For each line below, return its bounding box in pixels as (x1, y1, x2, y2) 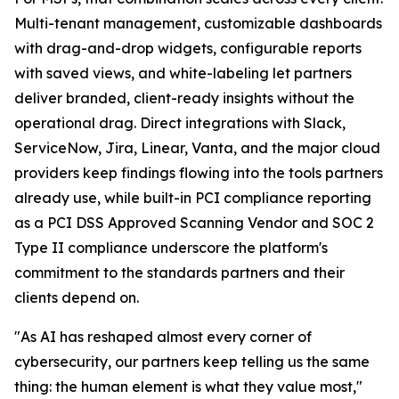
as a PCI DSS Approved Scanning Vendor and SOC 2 (14, 214, 374, 232)
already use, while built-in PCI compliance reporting (14, 189, 371, 208)
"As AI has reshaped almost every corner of (14, 328, 312, 346)
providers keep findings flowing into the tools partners (14, 164, 383, 183)
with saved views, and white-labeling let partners (14, 64, 352, 83)
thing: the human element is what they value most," (14, 378, 362, 396)
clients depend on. (14, 289, 139, 307)
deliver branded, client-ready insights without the (14, 89, 354, 108)
